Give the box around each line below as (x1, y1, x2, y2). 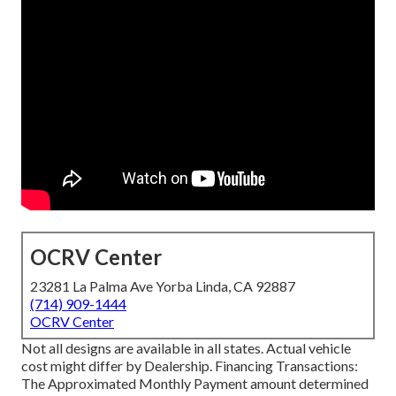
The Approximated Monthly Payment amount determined (21, 375, 369, 392)
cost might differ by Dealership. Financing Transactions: (21, 357, 358, 375)
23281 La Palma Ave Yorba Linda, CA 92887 (30, 278, 295, 295)
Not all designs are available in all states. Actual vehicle (21, 339, 351, 357)
